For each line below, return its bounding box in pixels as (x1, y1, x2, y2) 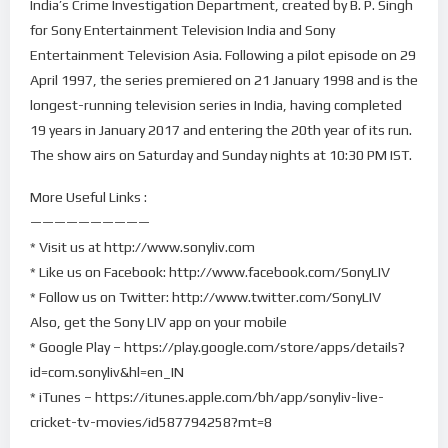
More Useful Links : (30, 188, 147, 205)
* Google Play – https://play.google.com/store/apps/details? (30, 338, 405, 355)
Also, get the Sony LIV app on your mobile (30, 313, 287, 330)
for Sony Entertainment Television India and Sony (30, 22, 335, 39)
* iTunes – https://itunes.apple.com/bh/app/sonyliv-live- (30, 388, 384, 405)
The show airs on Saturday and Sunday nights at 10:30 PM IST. (30, 147, 412, 164)
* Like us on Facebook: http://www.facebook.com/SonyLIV (30, 263, 390, 280)
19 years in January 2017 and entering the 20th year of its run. (30, 122, 412, 139)
